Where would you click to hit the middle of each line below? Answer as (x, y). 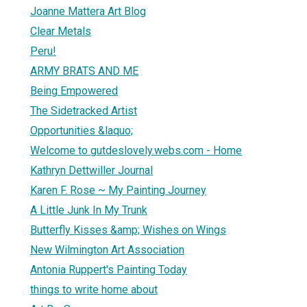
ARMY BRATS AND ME (84, 71)
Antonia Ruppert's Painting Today (109, 269)
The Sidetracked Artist (84, 110)
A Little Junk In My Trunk (89, 210)
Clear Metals (61, 31)
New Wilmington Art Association (107, 249)
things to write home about (94, 289)
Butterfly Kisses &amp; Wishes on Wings (128, 230)
